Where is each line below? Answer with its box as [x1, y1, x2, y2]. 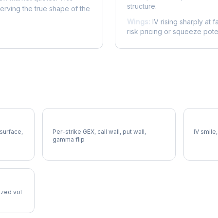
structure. [127, 2, 157, 10]
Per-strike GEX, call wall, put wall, [53, 128, 146, 135]
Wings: [127, 18, 150, 26]
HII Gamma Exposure [53, 119, 123, 127]
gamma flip [53, 136, 85, 143]
